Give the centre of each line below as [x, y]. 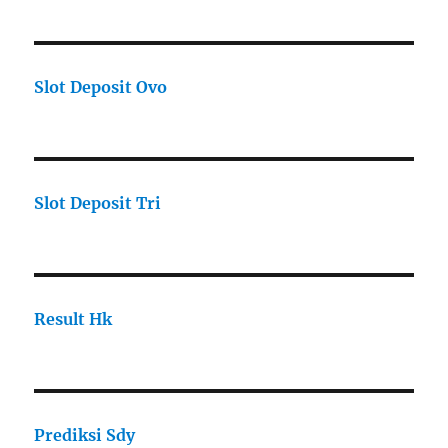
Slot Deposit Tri [98, 203]
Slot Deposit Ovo [101, 87]
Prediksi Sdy [85, 435]
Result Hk [73, 319]
